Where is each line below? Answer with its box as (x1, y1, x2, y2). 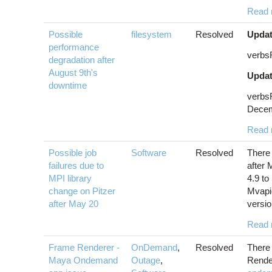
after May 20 (49, 199, 98, 209)
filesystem (131, 29, 172, 40)
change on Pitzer (49, 186, 115, 197)
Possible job (49, 148, 97, 158)
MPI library (49, 173, 92, 184)
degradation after (49, 55, 115, 66)
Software (131, 148, 166, 158)
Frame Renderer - (49, 242, 120, 253)
